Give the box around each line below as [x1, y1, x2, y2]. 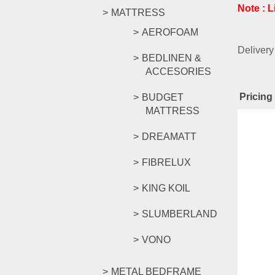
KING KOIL [142, 183, 190, 193]
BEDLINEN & [142, 53, 201, 63]
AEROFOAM [142, 27, 198, 37]
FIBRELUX [142, 157, 191, 168]
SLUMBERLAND [142, 209, 217, 219]
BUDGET [142, 92, 184, 103]
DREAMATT [142, 131, 196, 142]
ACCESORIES [145, 66, 211, 77]
